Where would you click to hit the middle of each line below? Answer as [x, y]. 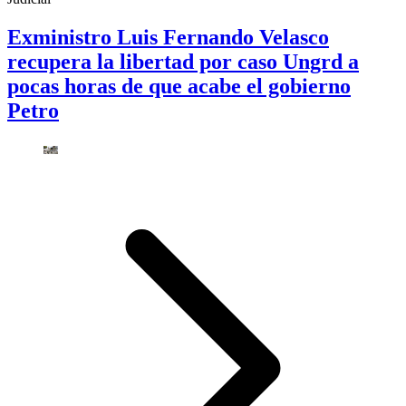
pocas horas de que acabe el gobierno [179, 86]
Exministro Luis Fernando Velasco [168, 37]
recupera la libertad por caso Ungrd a [183, 61]
